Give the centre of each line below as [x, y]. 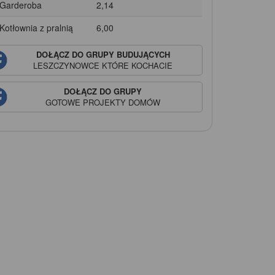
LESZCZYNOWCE [67, 65]
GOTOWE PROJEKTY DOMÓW [103, 102]
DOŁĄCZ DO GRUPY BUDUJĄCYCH [103, 54]
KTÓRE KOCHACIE [136, 65]
